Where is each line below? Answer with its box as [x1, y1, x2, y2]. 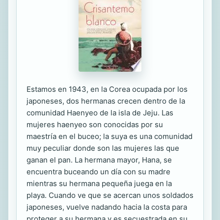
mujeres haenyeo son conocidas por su [27, 120, 163, 129]
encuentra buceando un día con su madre [27, 167, 170, 176]
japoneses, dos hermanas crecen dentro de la [27, 96, 185, 106]
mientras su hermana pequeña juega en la [27, 179, 172, 188]
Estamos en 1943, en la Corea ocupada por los [27, 84, 188, 94]
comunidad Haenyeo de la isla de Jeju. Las [27, 108, 173, 117]
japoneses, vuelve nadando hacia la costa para [27, 202, 187, 212]
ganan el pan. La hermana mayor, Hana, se [27, 155, 172, 165]
